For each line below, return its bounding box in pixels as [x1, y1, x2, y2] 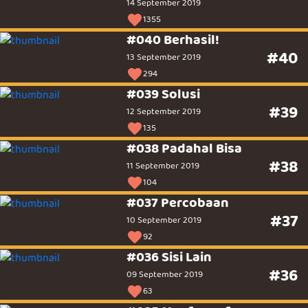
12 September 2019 [126, 105, 201, 118]
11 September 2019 [126, 159, 200, 173]
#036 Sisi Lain [126, 247, 212, 267]
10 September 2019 [126, 214, 202, 227]
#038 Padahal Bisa [126, 138, 243, 159]
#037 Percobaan [126, 192, 230, 213]
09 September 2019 [126, 268, 203, 281]
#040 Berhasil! [126, 29, 220, 49]
